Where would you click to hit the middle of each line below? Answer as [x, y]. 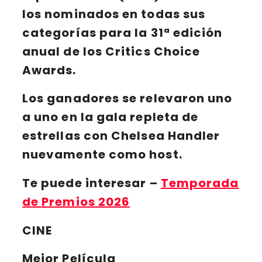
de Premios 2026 [76, 201]
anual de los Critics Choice [111, 51]
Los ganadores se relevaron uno [127, 99]
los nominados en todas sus [114, 14]
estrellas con [67, 136]
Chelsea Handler [166, 136]
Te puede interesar [86, 183]
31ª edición [187, 32]
